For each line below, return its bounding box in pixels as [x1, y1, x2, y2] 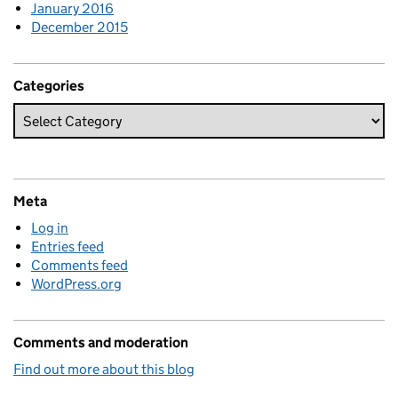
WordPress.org [31, 275, 122, 293]
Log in [31, 219, 68, 237]
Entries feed [31, 238, 104, 256]
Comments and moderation [13, 334, 188, 352]
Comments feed [31, 257, 128, 275]
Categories [13, 77, 84, 95]
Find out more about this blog [13, 361, 195, 378]
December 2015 [31, 19, 128, 36]
